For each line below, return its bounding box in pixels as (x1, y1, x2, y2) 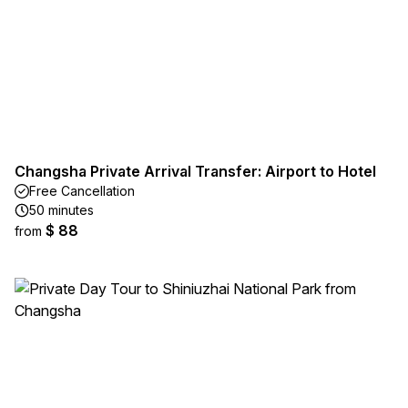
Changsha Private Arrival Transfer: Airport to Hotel (15, 162, 376, 180)
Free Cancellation (29, 183, 135, 199)
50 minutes (29, 202, 94, 218)
